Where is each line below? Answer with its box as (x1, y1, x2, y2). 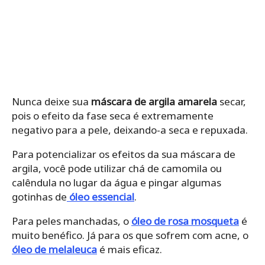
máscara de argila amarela (91, 94, 217, 108)
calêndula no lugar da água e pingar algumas (12, 175, 221, 189)
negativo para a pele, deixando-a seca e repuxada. (12, 122, 248, 137)
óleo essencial (67, 189, 134, 203)
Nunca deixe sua (12, 94, 91, 108)
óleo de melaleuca (12, 242, 97, 256)
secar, (217, 94, 246, 108)
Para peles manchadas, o (12, 214, 131, 228)
